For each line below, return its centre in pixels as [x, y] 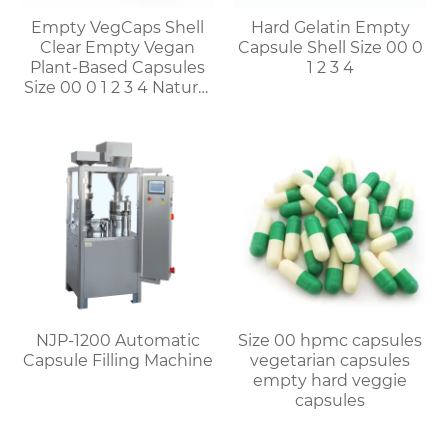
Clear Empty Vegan [118, 48]
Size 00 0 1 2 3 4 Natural [42, 88]
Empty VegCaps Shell [118, 28]
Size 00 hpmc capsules [330, 340]
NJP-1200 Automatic [117, 340]
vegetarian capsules [330, 360]
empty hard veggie [330, 380]
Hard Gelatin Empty [330, 28]
